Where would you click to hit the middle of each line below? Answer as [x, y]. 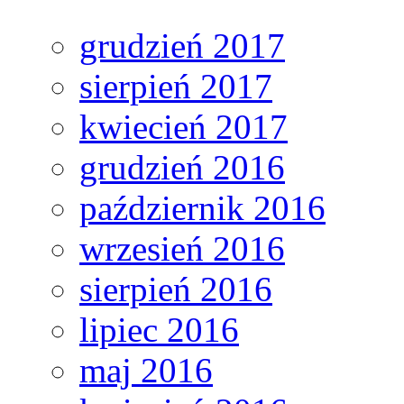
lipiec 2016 [159, 330]
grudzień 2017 [182, 46]
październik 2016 [202, 208]
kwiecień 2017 [184, 127]
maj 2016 [146, 371]
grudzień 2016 [182, 168]
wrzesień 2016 [182, 249]
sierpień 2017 [176, 87]
